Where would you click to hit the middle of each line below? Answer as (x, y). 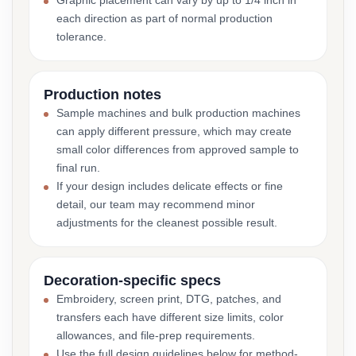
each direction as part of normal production (164, 18)
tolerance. (81, 37)
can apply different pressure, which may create (174, 131)
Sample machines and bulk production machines (178, 113)
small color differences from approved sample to (178, 149)
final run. (78, 168)
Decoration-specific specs (132, 281)
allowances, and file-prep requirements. (156, 335)
